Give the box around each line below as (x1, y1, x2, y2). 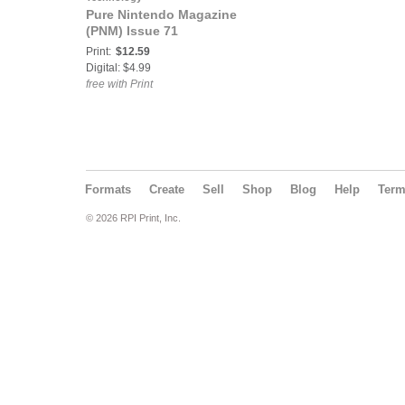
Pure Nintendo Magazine (86, 7, 237, 22)
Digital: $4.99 (86, 61, 151, 74)
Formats (85, 183, 131, 196)
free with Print (86, 78, 153, 90)
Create (149, 183, 184, 196)
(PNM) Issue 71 (86, 24, 178, 38)
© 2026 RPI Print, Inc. (86, 212, 181, 223)
